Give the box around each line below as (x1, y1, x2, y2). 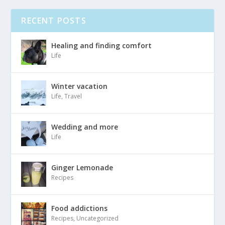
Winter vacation (51, 81, 108, 91)
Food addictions (51, 203, 108, 213)
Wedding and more (51, 122, 119, 132)
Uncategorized (76, 213, 119, 222)
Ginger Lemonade (51, 162, 114, 172)
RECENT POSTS (21, 15, 86, 26)
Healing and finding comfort (51, 40, 152, 50)
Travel (64, 91, 82, 100)
